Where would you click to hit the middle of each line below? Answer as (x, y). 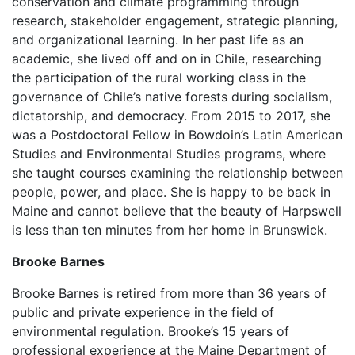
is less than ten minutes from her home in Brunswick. (170, 230)
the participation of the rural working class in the (159, 78)
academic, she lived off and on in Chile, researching (167, 59)
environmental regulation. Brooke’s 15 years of (151, 331)
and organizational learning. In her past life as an (158, 40)
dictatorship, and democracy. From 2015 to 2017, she (171, 116)
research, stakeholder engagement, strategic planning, (175, 21)
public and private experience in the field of (143, 312)
